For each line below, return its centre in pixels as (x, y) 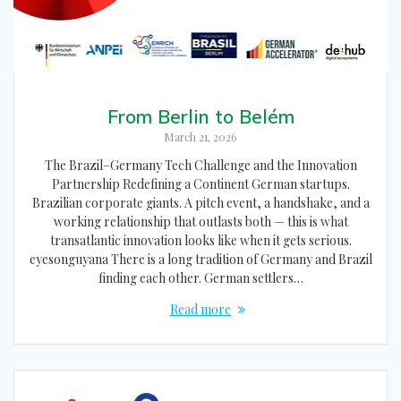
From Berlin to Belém (200, 117)
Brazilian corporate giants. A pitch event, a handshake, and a (200, 203)
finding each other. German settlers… (200, 278)
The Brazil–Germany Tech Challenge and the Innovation (200, 166)
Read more (200, 310)
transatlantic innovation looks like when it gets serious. (200, 241)
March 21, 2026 (200, 137)
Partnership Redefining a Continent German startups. (200, 184)
